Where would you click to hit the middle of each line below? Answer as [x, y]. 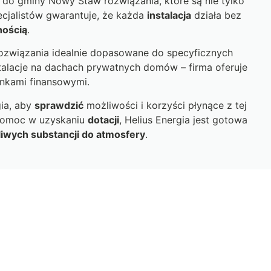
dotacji [103, 119]
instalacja [169, 15]
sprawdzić [59, 105]
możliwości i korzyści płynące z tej [165, 105]
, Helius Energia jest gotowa [183, 119]
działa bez [216, 15]
